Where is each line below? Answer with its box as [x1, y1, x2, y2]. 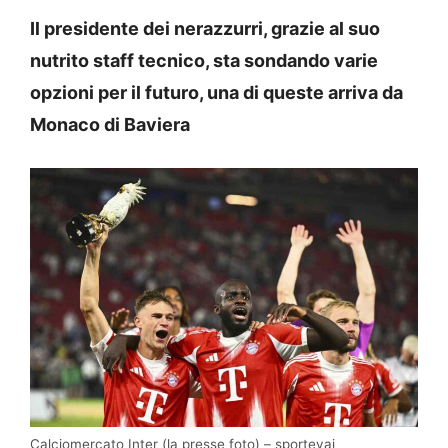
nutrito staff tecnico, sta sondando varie [30, 50, 378, 72]
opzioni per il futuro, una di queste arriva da [30, 82, 403, 104]
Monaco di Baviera [30, 114, 190, 136]
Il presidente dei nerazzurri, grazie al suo [30, 18, 380, 40]
